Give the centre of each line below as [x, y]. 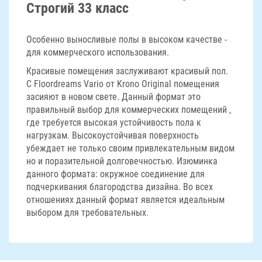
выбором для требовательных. [87, 213]
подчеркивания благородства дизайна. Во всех [120, 187]
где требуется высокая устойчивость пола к [114, 123]
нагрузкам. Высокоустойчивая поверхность [113, 135]
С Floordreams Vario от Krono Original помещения [123, 84]
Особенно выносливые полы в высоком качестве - [127, 39]
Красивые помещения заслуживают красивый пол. [127, 71]
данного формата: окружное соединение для [116, 174]
